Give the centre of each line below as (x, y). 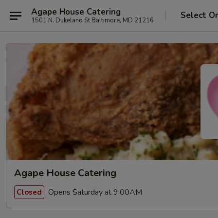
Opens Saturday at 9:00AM (94, 192)
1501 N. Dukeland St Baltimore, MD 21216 (92, 20)
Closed (29, 192)
